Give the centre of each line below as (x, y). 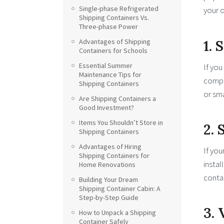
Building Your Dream (108, 179)
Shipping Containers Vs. (114, 17)
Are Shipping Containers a (117, 98)
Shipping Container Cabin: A (120, 188)
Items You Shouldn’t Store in (121, 122)
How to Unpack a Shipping (117, 212)
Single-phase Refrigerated (119, 8)
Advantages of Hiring (110, 146)
